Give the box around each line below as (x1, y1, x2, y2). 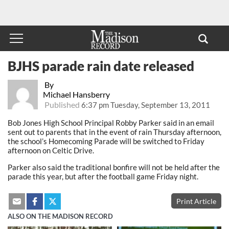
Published (42, 99, 81, 109)
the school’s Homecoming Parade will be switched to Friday (8, 136, 204, 146)
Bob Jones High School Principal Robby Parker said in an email (8, 118, 214, 127)
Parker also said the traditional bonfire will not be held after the (8, 162, 220, 172)
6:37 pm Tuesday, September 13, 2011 (81, 100, 210, 109)
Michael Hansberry (42, 89, 110, 99)
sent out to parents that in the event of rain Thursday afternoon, (8, 127, 221, 136)
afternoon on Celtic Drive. (8, 145, 94, 155)
